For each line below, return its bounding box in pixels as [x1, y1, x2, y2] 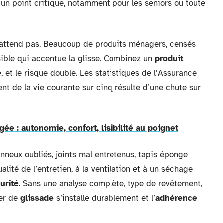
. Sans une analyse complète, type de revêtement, [19, 178, 202, 189]
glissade [20, 193, 54, 203]
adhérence [155, 193, 197, 203]
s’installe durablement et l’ [54, 193, 155, 203]
